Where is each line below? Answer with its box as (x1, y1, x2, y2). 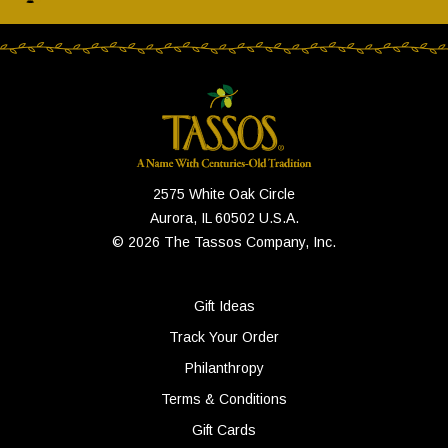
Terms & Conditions (161, 391, 287, 407)
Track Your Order (169, 329, 279, 345)
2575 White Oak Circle (153, 186, 295, 202)
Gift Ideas (193, 298, 255, 314)
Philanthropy (184, 360, 264, 376)
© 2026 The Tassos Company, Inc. (112, 234, 336, 250)
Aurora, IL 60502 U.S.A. (149, 210, 299, 226)
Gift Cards (192, 422, 256, 438)
